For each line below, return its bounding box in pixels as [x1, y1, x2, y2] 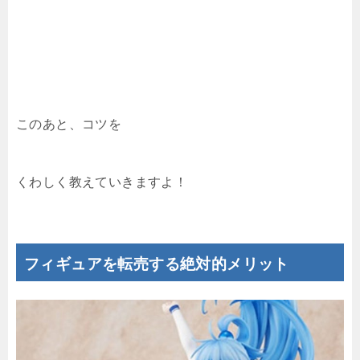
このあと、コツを [16, 117, 122, 131]
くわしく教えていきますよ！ [16, 174, 188, 189]
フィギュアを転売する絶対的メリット [24, 255, 289, 272]
